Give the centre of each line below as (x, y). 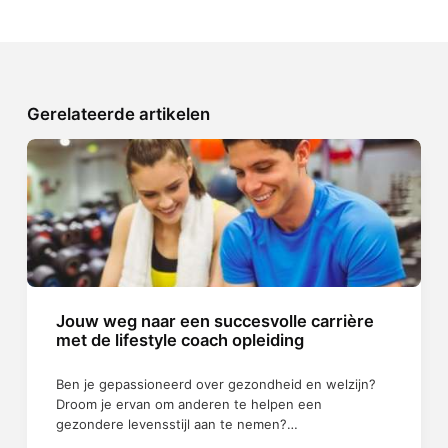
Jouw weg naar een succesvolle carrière (214, 320)
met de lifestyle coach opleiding (179, 339)
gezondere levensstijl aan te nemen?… (176, 424)
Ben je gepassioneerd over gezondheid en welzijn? (215, 384)
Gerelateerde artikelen (118, 114)
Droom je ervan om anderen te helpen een (188, 404)
